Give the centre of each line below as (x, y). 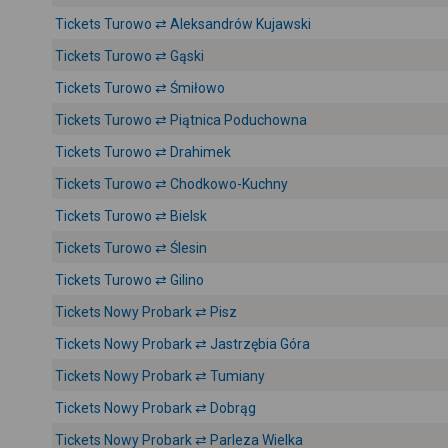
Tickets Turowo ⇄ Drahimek (143, 152)
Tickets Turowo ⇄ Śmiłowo (140, 88)
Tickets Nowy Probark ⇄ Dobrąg (155, 408)
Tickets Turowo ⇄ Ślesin (131, 248)
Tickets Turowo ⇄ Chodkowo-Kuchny (171, 184)
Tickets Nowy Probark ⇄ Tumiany (160, 376)
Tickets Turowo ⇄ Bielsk (131, 216)
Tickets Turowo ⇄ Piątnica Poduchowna (181, 120)
